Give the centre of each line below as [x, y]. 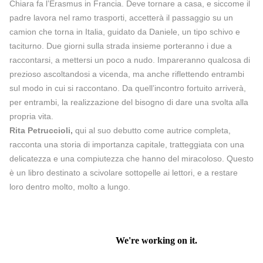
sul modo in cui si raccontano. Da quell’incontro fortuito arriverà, [128, 88]
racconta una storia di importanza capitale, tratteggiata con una [127, 144]
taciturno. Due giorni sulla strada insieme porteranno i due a [121, 45]
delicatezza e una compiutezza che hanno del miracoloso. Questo [131, 158]
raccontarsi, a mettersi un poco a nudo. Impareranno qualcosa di [130, 60]
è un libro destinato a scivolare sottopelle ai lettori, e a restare [124, 172]
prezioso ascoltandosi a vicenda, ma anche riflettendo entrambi [127, 74]
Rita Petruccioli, [41, 130]
